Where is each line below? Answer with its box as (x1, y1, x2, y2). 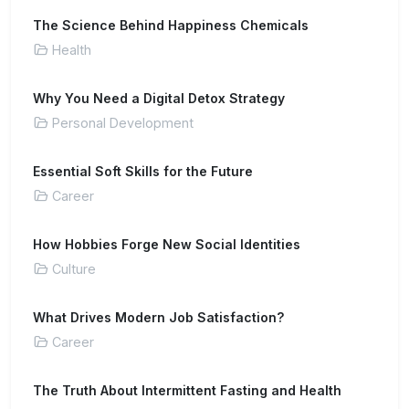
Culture (52, 261, 96, 277)
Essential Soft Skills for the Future (33, 163, 253, 179)
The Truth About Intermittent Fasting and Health (33, 383, 341, 398)
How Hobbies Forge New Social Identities (33, 236, 300, 252)
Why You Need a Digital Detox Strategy (33, 90, 285, 106)
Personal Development (52, 115, 194, 131)
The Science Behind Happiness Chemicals (33, 17, 309, 33)
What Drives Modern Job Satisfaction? (33, 309, 284, 325)
